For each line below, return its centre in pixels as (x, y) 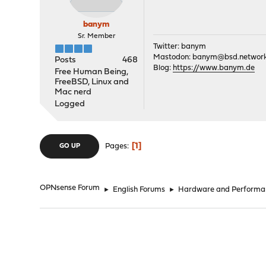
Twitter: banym (180, 47)
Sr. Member (96, 36)
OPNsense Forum (70, 188)
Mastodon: (173, 57)
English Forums (139, 190)
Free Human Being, (92, 72)
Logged (70, 104)
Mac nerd (73, 92)
